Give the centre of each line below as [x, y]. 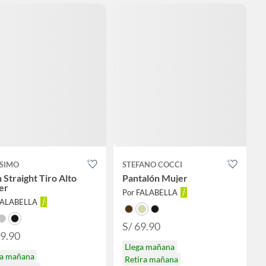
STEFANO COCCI [152, 165]
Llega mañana [149, 247]
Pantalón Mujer [155, 178]
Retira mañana [151, 259]
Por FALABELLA [150, 193]
